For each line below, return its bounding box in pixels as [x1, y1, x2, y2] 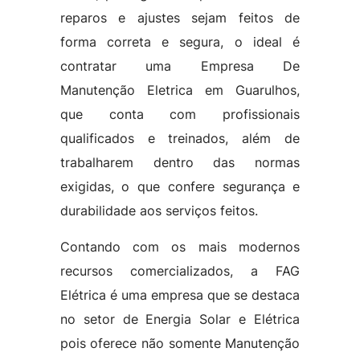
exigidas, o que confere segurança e [59, 178, 301, 194]
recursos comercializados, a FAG [59, 263, 301, 279]
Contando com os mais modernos [59, 239, 301, 255]
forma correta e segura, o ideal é [59, 34, 301, 50]
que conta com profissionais [59, 106, 301, 122]
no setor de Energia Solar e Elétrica [59, 311, 301, 327]
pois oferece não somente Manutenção [59, 335, 301, 351]
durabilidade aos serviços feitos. [59, 202, 258, 219]
